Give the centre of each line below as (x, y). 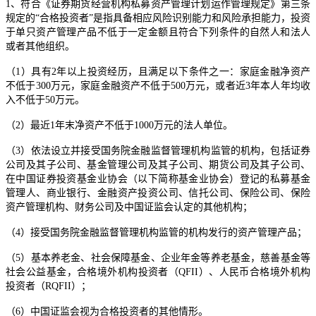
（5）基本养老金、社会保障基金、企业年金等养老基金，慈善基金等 (158, 257)
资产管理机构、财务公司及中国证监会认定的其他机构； (129, 207)
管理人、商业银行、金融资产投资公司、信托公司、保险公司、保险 (158, 193)
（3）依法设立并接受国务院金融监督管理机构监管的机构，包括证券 (158, 150)
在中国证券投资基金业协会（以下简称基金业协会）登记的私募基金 (158, 178)
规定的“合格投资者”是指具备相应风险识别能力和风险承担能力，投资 (158, 18)
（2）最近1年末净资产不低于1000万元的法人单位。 (119, 125)
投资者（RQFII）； (48, 286)
